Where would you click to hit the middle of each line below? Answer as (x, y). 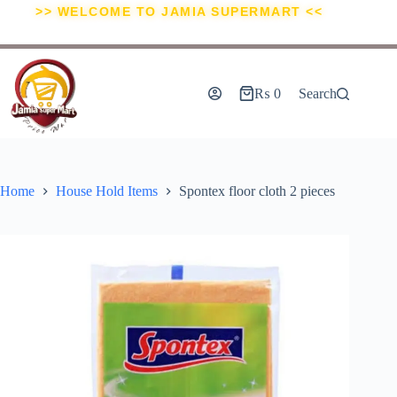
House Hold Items (107, 191)
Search (318, 93)
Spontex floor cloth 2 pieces (257, 191)
